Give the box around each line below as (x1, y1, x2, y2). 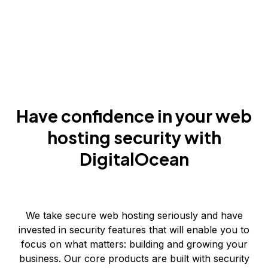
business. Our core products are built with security (19, 252, 249, 264)
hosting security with (47, 127, 221, 148)
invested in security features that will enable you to (19, 224, 249, 236)
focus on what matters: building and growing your (20, 238, 248, 250)
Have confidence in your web (16, 105, 252, 126)
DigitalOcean (79, 148, 189, 169)
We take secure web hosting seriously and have (25, 209, 243, 221)
